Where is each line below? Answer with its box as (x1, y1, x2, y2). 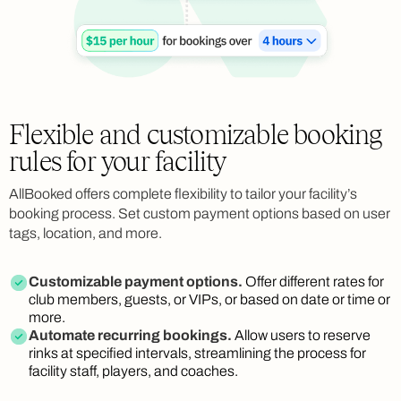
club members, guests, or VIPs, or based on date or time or (29, 292, 390, 308)
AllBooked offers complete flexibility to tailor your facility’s (9, 186, 357, 202)
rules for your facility (9, 146, 226, 178)
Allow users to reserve (235, 328, 371, 344)
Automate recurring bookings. (29, 328, 235, 344)
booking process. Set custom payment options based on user (9, 206, 390, 222)
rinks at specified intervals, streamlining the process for (29, 346, 366, 362)
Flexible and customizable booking (9, 119, 382, 151)
